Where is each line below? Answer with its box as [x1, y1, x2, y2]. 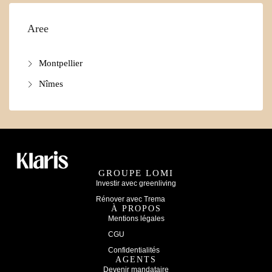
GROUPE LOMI [98, 168, 174, 178]
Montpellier [39, 58, 83, 69]
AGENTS [115, 255, 157, 265]
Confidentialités [107, 246, 160, 255]
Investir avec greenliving [96, 179, 176, 188]
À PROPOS [110, 204, 161, 214]
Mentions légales [107, 214, 165, 223]
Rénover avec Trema [96, 195, 165, 204]
